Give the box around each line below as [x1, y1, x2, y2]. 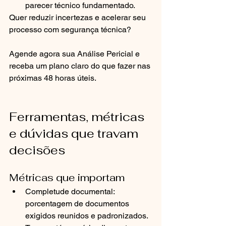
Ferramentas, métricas [9, 109, 147, 125]
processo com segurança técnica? [9, 25, 131, 34]
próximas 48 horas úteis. [9, 73, 96, 83]
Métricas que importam [9, 171, 125, 184]
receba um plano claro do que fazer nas [9, 61, 152, 71]
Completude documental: [25, 187, 117, 196]
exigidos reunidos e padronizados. [25, 211, 148, 220]
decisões [9, 142, 65, 158]
